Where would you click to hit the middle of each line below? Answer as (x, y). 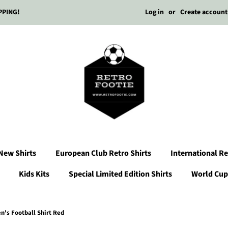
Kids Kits (34, 174)
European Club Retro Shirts (103, 153)
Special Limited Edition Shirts (120, 174)
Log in (154, 12)
